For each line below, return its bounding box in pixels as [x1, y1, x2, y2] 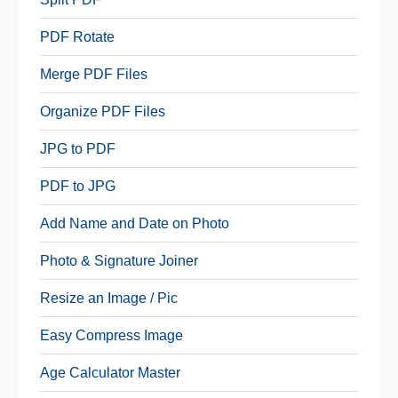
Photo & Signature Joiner [40, 252, 198, 268]
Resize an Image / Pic [40, 290, 178, 306]
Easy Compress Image [40, 327, 183, 343]
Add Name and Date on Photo [40, 215, 229, 231]
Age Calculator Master [40, 364, 180, 380]
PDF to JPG [40, 178, 115, 194]
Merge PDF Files [40, 66, 147, 82]
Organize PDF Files [40, 103, 165, 119]
